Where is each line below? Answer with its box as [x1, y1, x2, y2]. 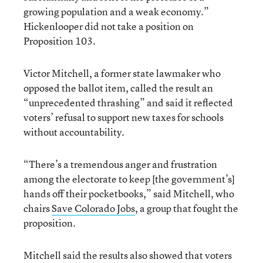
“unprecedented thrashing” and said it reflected [23, 96, 233, 109]
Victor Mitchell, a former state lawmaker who [23, 66, 221, 80]
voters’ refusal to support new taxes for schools [23, 110, 224, 124]
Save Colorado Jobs [52, 201, 135, 215]
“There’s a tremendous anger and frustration [23, 157, 217, 171]
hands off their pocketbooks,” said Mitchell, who [23, 187, 234, 200]
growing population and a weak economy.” [23, 5, 209, 18]
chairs [23, 201, 52, 215]
